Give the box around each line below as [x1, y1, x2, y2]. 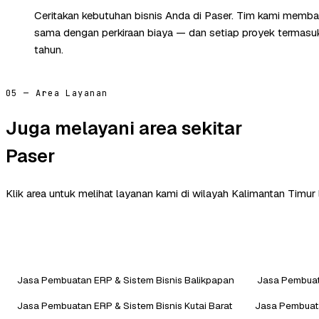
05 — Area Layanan [6, 87, 108, 99]
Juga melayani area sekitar [6, 116, 242, 141]
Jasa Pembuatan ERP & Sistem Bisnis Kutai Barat [17, 298, 232, 312]
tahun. [34, 42, 63, 56]
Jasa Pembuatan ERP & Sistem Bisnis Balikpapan [17, 273, 234, 286]
